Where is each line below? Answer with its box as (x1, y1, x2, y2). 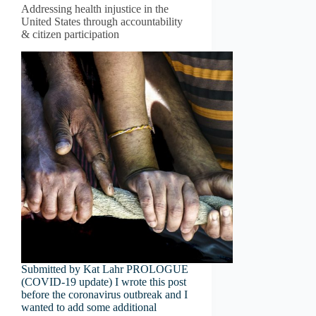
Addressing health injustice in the (21, 3, 169, 15)
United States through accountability (21, 16, 183, 28)
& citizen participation (21, 28, 119, 40)
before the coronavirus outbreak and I (21, 288, 188, 300)
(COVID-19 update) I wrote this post (21, 275, 186, 288)
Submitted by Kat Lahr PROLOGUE (21, 262, 188, 275)
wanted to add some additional (21, 300, 157, 313)
